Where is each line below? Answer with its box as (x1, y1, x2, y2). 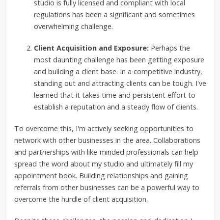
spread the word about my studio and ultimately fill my (14, 159, 193, 168)
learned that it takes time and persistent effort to (33, 90, 195, 100)
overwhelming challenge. (33, 22, 113, 31)
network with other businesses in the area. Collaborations (14, 136, 200, 145)
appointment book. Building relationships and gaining (14, 171, 188, 180)
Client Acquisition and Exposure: (33, 43, 149, 53)
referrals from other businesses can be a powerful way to (14, 183, 199, 192)
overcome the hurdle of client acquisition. (14, 194, 148, 204)
